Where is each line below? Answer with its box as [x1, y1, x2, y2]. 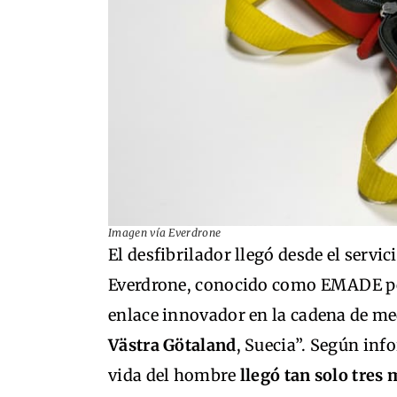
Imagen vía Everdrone [108, 226, 222, 239]
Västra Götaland [108, 335, 237, 355]
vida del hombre [108, 365, 237, 385]
